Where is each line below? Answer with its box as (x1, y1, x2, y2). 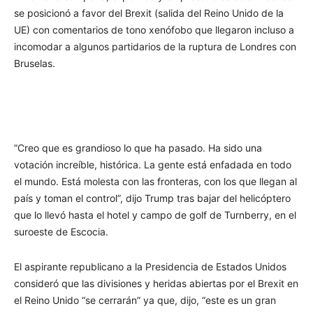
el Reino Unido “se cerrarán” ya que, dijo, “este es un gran (14, 293, 276, 306)
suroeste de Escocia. (14, 225, 108, 238)
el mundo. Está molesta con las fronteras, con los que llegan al (14, 175, 297, 187)
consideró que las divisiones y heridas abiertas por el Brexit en (14, 277, 298, 289)
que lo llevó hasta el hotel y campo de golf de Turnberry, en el (14, 208, 296, 221)
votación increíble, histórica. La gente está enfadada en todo (14, 158, 291, 170)
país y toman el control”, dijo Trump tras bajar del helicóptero (14, 191, 291, 204)
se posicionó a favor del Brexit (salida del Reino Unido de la (14, 6, 284, 19)
